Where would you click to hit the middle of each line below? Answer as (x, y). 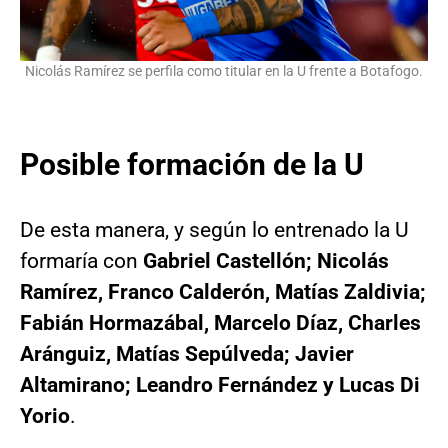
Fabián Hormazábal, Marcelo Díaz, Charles (220, 323)
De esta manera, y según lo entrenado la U (214, 230)
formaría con (81, 261)
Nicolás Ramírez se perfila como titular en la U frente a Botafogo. (224, 72)
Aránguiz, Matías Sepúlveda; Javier (187, 354)
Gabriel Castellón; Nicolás (266, 261)
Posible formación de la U (192, 165)
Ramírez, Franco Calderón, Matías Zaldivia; (223, 292)
